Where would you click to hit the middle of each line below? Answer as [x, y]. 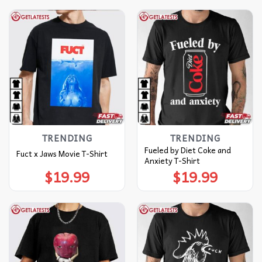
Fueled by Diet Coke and [187, 150]
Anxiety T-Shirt [172, 161]
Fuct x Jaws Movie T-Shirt [62, 153]
